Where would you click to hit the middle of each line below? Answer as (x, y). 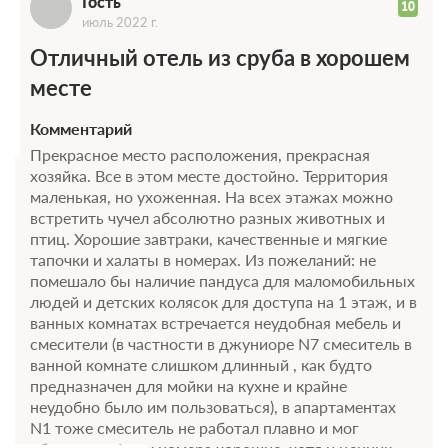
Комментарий (81, 128)
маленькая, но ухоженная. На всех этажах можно (211, 196)
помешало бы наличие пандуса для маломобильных (222, 280)
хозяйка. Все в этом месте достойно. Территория (209, 175)
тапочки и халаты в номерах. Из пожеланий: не (203, 259)
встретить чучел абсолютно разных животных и (207, 217)
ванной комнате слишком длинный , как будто (201, 364)
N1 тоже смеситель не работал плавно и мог (194, 427)
